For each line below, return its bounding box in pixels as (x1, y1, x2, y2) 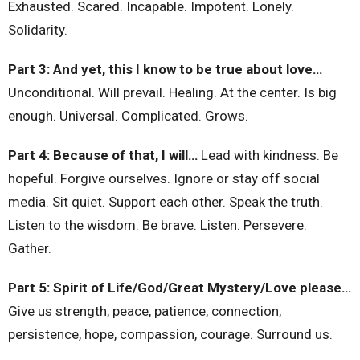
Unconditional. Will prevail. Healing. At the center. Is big (8, 84, 337, 100)
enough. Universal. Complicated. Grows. (8, 108, 248, 124)
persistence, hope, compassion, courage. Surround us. (8, 326, 333, 342)
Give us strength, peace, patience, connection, (8, 303, 281, 319)
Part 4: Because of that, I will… (8, 147, 198, 163)
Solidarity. (8, 22, 67, 38)
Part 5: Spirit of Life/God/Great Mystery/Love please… (8, 280, 351, 296)
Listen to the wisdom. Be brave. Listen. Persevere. (8, 217, 307, 233)
